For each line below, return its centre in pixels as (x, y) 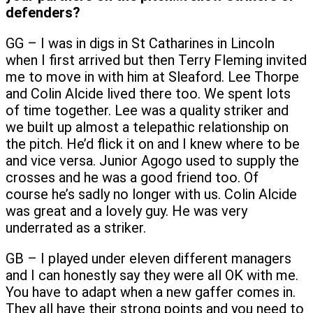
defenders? (43, 12)
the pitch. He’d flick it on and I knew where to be (153, 144)
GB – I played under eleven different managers (148, 258)
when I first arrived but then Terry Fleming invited (156, 60)
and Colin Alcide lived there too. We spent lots (148, 93)
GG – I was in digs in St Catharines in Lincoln (140, 43)
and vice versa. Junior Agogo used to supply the (152, 160)
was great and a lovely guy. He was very (126, 211)
